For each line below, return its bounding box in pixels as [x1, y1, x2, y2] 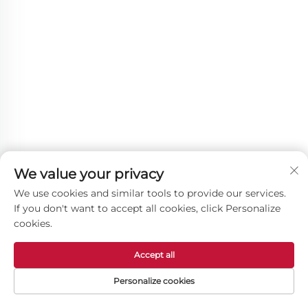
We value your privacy [14, 166, 164, 182]
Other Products [10, 273, 117, 290]
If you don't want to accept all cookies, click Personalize [14, 202, 280, 214]
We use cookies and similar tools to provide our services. [14, 187, 286, 199]
